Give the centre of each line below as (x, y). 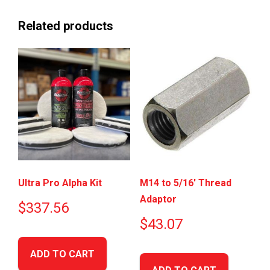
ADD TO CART (62, 254)
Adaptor (158, 199)
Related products (66, 26)
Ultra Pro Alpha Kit (60, 183)
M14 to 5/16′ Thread (185, 183)
